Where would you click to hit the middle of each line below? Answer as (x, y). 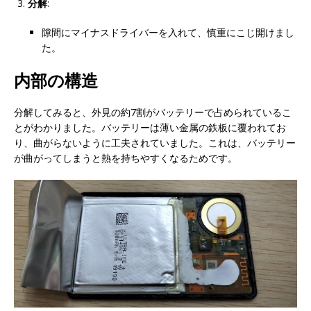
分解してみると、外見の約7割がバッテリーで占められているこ (153, 112)
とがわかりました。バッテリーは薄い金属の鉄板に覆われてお (150, 127)
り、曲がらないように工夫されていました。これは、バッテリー (155, 142)
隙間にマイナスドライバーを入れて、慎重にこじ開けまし (168, 32)
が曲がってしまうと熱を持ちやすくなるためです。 (126, 158)
